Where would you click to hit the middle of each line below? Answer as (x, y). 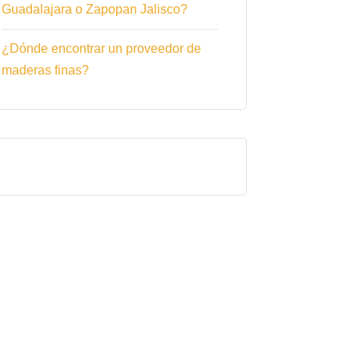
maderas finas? (45, 71)
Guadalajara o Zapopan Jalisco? (95, 10)
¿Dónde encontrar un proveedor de (101, 49)
